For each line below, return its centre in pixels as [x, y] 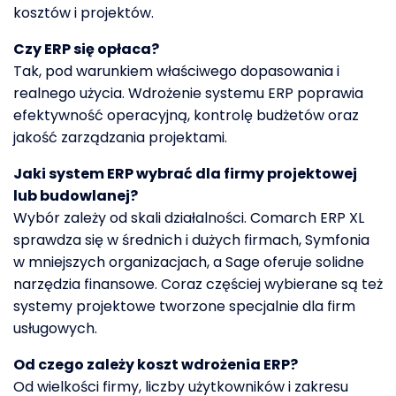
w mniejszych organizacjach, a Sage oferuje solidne [189, 263]
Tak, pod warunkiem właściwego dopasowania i [176, 72]
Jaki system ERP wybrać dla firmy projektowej [185, 174]
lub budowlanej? [76, 196]
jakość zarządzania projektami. [120, 138]
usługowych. [55, 329]
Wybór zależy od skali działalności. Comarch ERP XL [189, 218]
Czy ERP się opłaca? [86, 49]
